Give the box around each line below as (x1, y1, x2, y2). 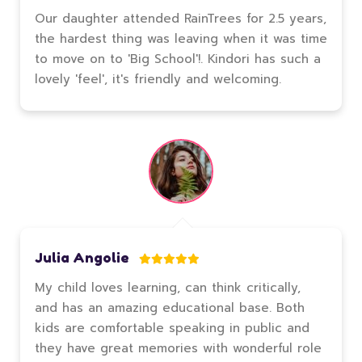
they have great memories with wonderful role (35, 339, 322, 358)
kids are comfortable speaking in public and (35, 319, 309, 338)
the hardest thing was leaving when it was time (35, 30, 327, 48)
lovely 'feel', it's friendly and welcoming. (35, 70, 281, 89)
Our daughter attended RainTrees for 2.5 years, (35, 10, 326, 28)
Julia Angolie (35, 249, 133, 267)
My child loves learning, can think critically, (35, 279, 301, 297)
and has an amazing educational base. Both (35, 299, 305, 318)
